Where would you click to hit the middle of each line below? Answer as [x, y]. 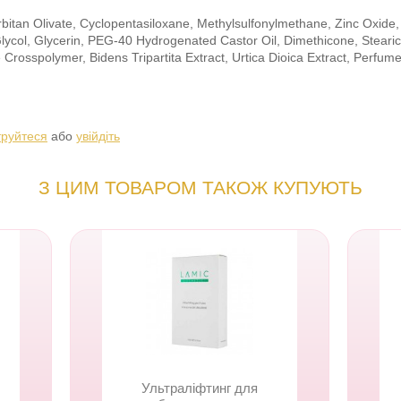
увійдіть [98, 136]
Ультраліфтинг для [200, 388]
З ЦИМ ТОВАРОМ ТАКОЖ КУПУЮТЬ [200, 188]
